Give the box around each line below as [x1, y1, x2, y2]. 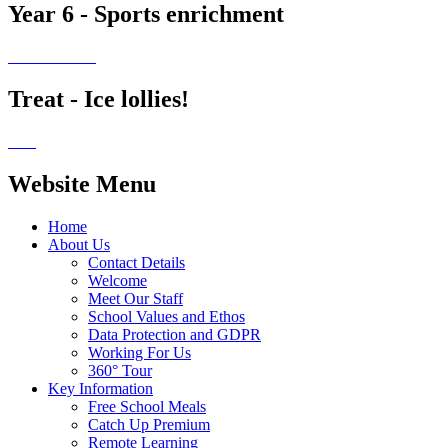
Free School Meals [88, 397, 206, 415]
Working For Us [88, 343, 191, 361]
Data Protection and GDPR [88, 325, 261, 343]
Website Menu [8, 171, 156, 198]
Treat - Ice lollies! [8, 86, 189, 113]
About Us [48, 235, 110, 253]
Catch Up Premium [88, 415, 210, 433]
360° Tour [88, 361, 152, 379]
